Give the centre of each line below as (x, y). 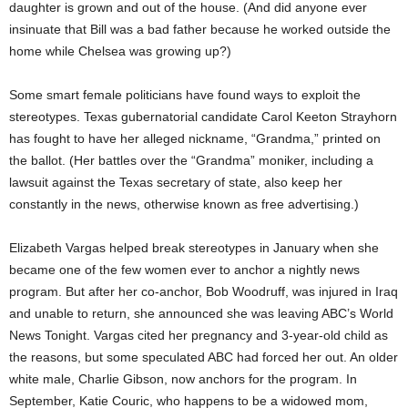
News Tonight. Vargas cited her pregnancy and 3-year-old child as (199, 335)
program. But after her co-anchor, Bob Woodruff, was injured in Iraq (204, 291)
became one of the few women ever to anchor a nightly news (184, 270)
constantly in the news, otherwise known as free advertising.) (184, 204)
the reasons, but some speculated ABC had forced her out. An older (204, 357)
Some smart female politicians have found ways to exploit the (185, 95)
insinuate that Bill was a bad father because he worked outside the (200, 29)
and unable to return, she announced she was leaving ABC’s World (201, 313)
